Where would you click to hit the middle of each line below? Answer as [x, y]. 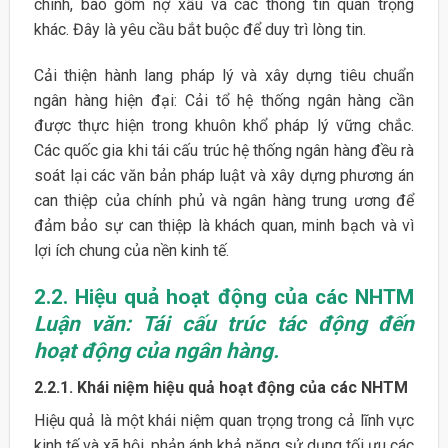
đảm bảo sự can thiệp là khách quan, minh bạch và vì [224, 225]
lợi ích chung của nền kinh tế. [131, 250]
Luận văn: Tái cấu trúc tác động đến [224, 323]
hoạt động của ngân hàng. [156, 350]
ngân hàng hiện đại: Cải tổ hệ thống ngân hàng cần [224, 100]
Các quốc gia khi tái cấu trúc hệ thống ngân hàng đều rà [224, 150]
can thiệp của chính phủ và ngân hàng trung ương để [224, 200]
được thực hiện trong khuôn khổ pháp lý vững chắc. [224, 125]
